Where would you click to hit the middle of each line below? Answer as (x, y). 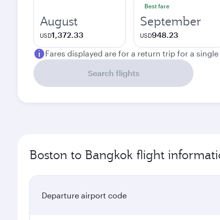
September (171, 21)
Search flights (113, 73)
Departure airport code (84, 195)
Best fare (157, 6)
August (59, 21)
